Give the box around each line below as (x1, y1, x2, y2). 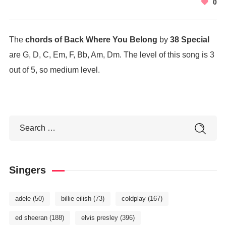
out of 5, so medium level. (9, 66, 100, 74)
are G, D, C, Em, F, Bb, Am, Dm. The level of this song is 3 (9, 50, 214, 59)
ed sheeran (15, 214, 47, 221)
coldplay (121, 195, 146, 202)
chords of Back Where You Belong (25, 35, 157, 44)
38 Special (169, 35, 209, 44)
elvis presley (81, 214, 118, 221)
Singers (9, 164, 46, 176)
